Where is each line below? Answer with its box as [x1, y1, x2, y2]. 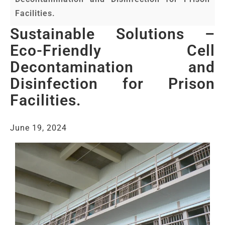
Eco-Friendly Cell [10, 42, 215, 59]
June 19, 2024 [10, 123, 67, 133]
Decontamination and [10, 58, 215, 76]
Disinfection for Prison [10, 75, 215, 92]
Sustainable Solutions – [10, 25, 215, 43]
